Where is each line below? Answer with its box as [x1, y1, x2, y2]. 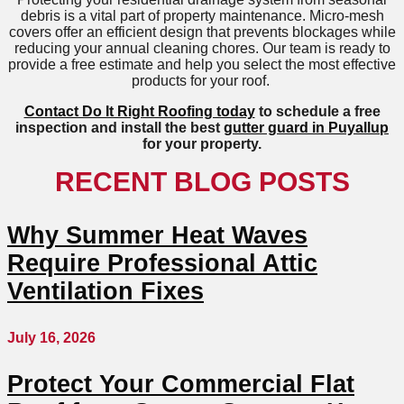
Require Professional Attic [7, 249, 317, 277]
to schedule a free [254, 103, 381, 119]
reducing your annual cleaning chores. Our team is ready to [14, 40, 390, 56]
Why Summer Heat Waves [7, 221, 308, 249]
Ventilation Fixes [7, 277, 204, 305]
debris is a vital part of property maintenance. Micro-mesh [20, 7, 384, 23]
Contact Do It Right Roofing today [23, 103, 255, 119]
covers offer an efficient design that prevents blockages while [8, 23, 396, 40]
